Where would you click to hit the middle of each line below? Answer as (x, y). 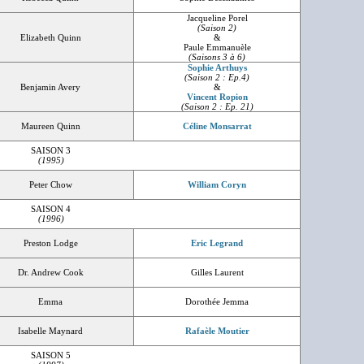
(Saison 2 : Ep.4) (217, 77)
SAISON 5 (51, 355)
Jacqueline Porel (217, 18)
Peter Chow (50, 184)
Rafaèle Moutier (217, 331)
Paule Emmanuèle (217, 47)
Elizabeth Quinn (50, 37)
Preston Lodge (50, 243)
